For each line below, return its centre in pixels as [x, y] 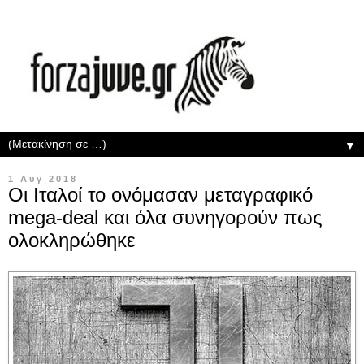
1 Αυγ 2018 [43, 179]
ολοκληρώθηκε [72, 240]
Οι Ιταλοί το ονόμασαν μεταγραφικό [160, 195]
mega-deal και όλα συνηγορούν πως [165, 217]
